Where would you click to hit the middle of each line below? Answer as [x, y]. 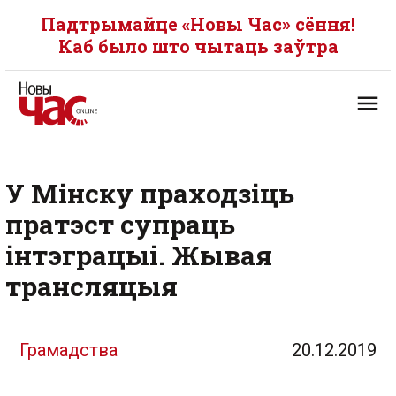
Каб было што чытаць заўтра [198, 46]
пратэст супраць [120, 224]
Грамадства [69, 350]
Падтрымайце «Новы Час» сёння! [198, 24]
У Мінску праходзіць [150, 193]
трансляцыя [91, 286]
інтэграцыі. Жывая [139, 255]
